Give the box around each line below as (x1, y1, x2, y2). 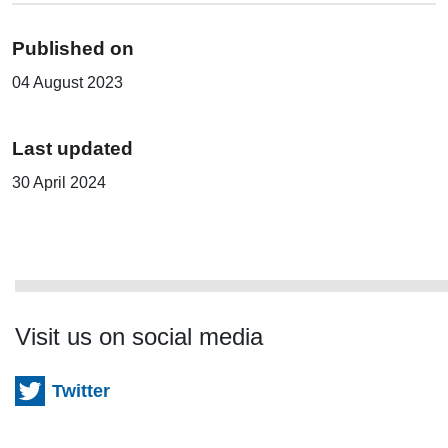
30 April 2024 (12, 174, 106, 192)
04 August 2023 (12, 74, 123, 92)
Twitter (52, 381, 110, 402)
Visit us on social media (15, 323, 263, 351)
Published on (12, 38, 134, 60)
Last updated (12, 138, 133, 160)
